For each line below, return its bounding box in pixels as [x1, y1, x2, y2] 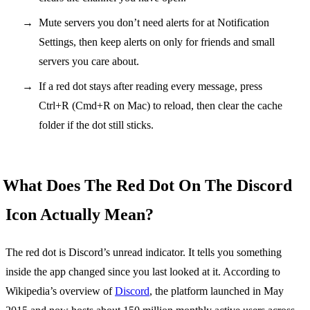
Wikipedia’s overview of [6, 284, 115, 297]
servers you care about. [39, 55, 139, 67]
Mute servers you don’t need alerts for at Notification [39, 16, 269, 28]
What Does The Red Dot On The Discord [3, 176, 292, 194]
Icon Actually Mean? [6, 205, 154, 224]
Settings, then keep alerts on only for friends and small [39, 35, 275, 48]
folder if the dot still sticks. [39, 118, 154, 131]
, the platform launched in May [149, 284, 284, 297]
